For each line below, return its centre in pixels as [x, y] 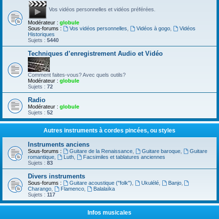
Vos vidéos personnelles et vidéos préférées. [101, 9]
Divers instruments [56, 176]
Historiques [41, 34]
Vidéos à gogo [153, 28]
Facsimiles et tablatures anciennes [124, 157]
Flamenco [72, 189]
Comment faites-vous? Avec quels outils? [77, 75]
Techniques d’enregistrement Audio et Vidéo [95, 54]
